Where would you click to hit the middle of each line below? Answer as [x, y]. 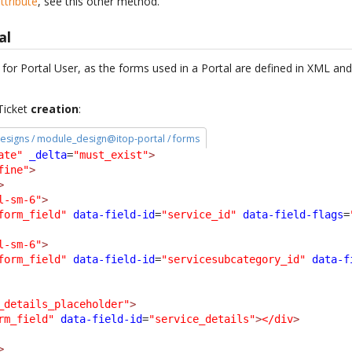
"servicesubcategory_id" [234, 259]
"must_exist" [111, 154]
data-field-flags [293, 214]
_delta [48, 154]
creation [55, 109]
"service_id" [199, 214]
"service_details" [202, 319]
